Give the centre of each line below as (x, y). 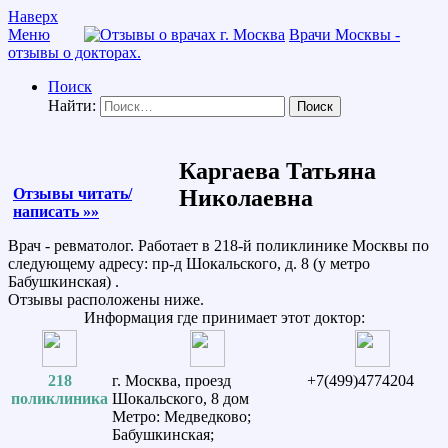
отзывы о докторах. (74, 52)
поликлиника (59, 398)
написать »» (56, 211)
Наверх (33, 16)
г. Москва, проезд (171, 380)
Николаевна (245, 197)
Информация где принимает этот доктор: (224, 317)
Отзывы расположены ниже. (106, 299)
